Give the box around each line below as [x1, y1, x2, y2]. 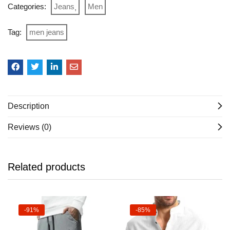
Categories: [8, 2, 48, 11]
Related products [8, 161, 85, 173]
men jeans [29, 28, 64, 37]
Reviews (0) [8, 123, 51, 132]
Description [8, 102, 49, 111]
